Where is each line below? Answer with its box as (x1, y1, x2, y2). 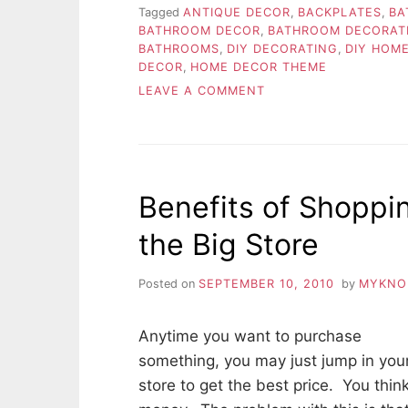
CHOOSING (264, 101, 334, 116)
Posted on (138, 277, 199, 291)
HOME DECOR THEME (190, 60, 327, 75)
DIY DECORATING (227, 42, 338, 56)
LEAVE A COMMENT (138, 84, 265, 98)
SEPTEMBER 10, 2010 (199, 277, 334, 291)
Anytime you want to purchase (138, 327, 362, 346)
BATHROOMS (138, 42, 219, 56)
